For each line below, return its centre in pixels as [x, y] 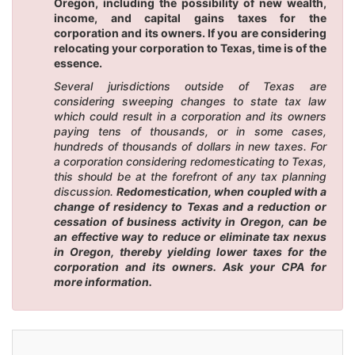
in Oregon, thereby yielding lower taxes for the [190, 251]
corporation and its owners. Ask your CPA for [190, 266]
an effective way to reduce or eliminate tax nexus [190, 236]
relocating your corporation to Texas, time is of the [190, 48]
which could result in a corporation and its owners [190, 116]
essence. [78, 63]
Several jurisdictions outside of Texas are [190, 86]
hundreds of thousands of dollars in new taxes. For [190, 146]
